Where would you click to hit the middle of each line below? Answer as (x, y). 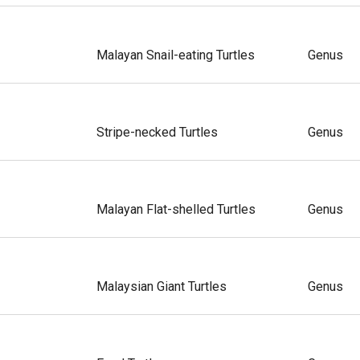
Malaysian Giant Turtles (161, 286)
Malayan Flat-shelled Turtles (176, 209)
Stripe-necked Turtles (157, 132)
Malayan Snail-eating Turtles (175, 55)
